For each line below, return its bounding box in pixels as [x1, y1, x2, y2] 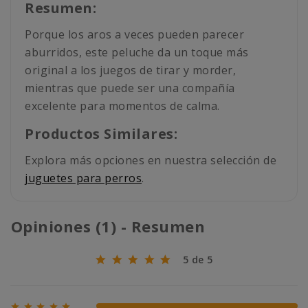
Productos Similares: [25, 124, 177, 144]
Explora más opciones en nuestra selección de [25, 153, 276, 168]
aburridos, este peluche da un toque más [25, 45, 249, 60]
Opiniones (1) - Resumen [6, 216, 214, 237]
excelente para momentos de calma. [25, 98, 220, 114]
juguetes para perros [25, 170, 142, 186]
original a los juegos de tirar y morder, [25, 63, 236, 78]
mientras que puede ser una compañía [25, 80, 235, 96]
